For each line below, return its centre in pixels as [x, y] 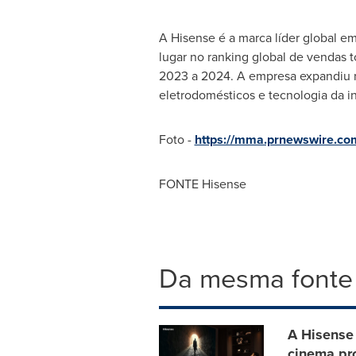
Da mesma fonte [255, 279]
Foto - [176, 139]
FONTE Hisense [202, 184]
